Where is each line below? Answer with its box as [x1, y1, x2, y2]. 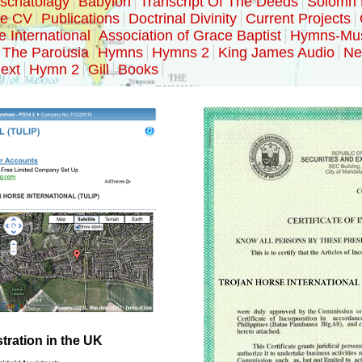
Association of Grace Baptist [99, 27, 281, 44]
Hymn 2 [29, 61, 79, 78]
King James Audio [218, 44, 335, 61]
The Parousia [2, 44, 89, 61]
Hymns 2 [152, 44, 209, 61]
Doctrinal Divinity [128, 11, 237, 27]
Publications [41, 11, 120, 27]
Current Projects [246, 11, 351, 27]
